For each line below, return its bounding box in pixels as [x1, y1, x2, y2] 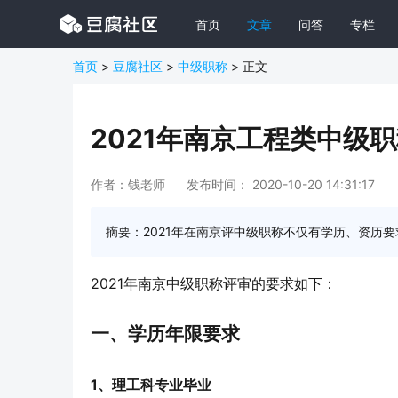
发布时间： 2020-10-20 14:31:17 [187, 177, 375, 192]
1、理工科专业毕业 [91, 375, 211, 394]
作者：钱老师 [91, 177, 165, 192]
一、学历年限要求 [91, 322, 240, 346]
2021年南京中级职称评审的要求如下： [91, 275, 337, 292]
